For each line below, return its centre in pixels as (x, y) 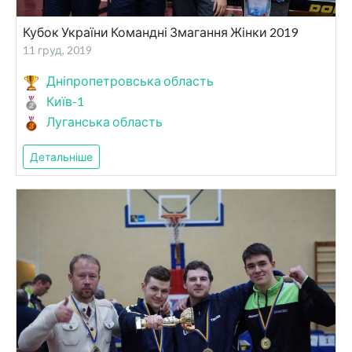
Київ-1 (65, 101)
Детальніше (61, 157)
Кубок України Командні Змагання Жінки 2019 (160, 32)
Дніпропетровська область (130, 81)
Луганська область (104, 122)
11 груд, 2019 (57, 50)
